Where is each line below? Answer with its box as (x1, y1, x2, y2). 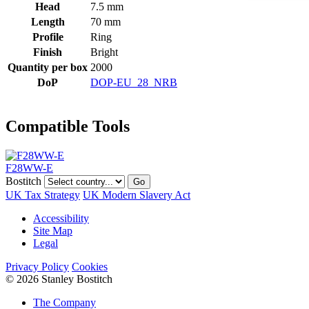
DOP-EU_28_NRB (90, 76, 177, 88)
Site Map (33, 224, 72, 237)
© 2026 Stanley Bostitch (6, 272, 112, 285)
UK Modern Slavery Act (83, 188, 190, 201)
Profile (32, 30, 63, 43)
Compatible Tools (6, 117, 130, 135)
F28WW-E (6, 161, 53, 174)
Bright (90, 46, 118, 58)
